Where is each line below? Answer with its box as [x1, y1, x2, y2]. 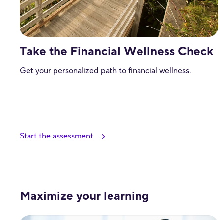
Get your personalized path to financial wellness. [20, 65, 191, 76]
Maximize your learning [20, 188, 149, 204]
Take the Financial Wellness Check [20, 43, 213, 59]
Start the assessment [20, 131, 93, 141]
